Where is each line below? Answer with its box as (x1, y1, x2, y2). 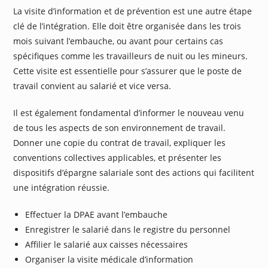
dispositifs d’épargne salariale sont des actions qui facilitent (13, 166, 255, 178)
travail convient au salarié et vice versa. (13, 80, 172, 92)
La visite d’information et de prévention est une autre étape (13, 5, 252, 17)
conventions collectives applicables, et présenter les (13, 151, 222, 163)
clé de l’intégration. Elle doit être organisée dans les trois (13, 20, 242, 32)
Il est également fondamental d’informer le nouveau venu (13, 106, 245, 118)
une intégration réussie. (13, 181, 110, 193)
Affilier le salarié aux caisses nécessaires (25, 238, 188, 250)
